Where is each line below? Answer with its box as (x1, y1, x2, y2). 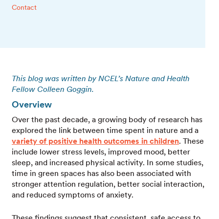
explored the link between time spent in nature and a (12, 125, 198, 135)
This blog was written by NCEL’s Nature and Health (12, 73, 190, 83)
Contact (12, 2, 37, 11)
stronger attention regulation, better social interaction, (12, 179, 204, 189)
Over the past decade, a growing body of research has (12, 114, 202, 124)
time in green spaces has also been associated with (12, 168, 191, 178)
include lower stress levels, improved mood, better (12, 147, 190, 156)
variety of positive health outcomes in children (12, 136, 179, 146)
